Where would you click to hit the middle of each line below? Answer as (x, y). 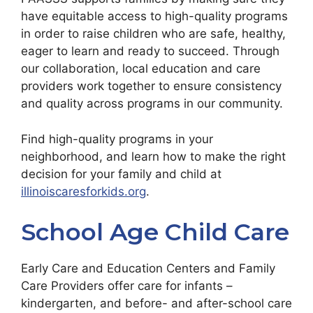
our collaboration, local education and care (141, 69)
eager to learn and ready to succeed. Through (150, 51)
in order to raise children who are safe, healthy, (153, 34)
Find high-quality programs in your (117, 139)
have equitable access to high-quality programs (154, 16)
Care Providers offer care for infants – (127, 286)
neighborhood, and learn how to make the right (153, 156)
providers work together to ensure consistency (151, 86)
